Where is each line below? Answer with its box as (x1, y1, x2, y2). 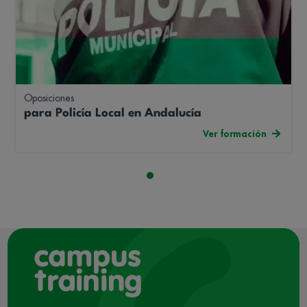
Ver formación (203, 128, 267, 138)
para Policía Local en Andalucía (24, 107, 201, 119)
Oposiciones (24, 93, 74, 103)
